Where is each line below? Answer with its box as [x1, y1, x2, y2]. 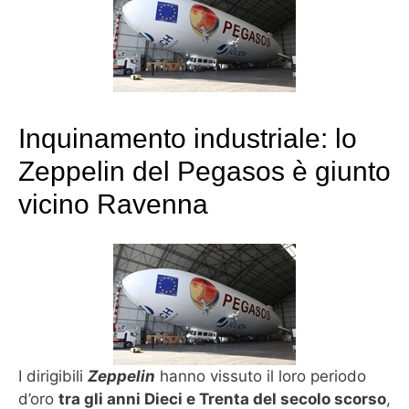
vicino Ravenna [18, 188, 208, 219]
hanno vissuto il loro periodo [155, 367, 366, 386]
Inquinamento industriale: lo [18, 122, 357, 153]
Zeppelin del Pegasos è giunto [18, 155, 391, 186]
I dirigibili [18, 367, 88, 386]
